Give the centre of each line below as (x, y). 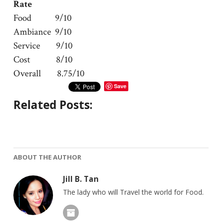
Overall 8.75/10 (49, 73)
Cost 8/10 (43, 59)
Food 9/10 (42, 18)
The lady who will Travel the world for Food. (133, 192)
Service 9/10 (43, 46)
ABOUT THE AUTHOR (47, 157)
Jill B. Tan (81, 179)
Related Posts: (53, 105)
